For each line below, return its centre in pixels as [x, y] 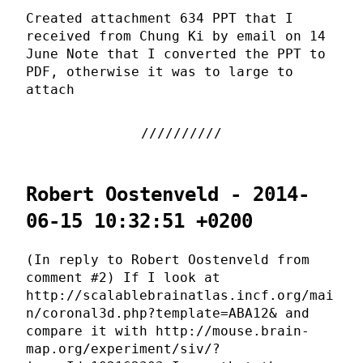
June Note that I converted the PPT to [176, 54]
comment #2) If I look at [123, 277]
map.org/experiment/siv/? [123, 348]
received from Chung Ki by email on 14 [176, 36]
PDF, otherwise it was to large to [160, 72]
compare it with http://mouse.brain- [168, 331]
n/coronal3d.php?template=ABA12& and [168, 313]
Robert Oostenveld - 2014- [168, 195]
